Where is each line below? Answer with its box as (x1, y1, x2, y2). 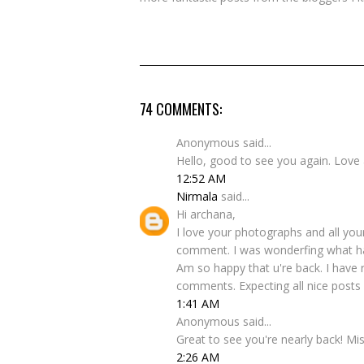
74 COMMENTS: (140, 98, 222, 119)
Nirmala (176, 188, 218, 204)
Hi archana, (176, 206, 236, 222)
